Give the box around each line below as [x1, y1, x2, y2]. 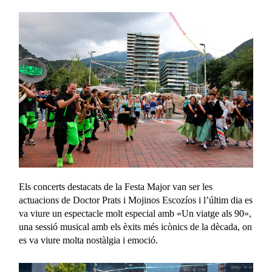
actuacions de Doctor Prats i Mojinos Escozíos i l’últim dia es [19, 194, 253, 205]
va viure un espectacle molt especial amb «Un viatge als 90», [19, 208, 252, 219]
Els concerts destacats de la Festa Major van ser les [19, 181, 213, 192]
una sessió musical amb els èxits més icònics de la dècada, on [19, 221, 253, 232]
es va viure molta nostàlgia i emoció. [19, 234, 158, 245]
